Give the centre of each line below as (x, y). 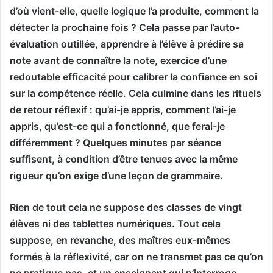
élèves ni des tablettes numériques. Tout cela (115, 223)
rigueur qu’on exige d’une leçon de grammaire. (116, 175)
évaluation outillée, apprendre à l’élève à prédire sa (127, 44)
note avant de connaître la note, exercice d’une (118, 60)
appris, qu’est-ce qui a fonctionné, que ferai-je (117, 126)
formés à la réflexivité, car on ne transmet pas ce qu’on (136, 256)
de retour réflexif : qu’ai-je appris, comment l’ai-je (123, 109)
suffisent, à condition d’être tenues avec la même (124, 159)
